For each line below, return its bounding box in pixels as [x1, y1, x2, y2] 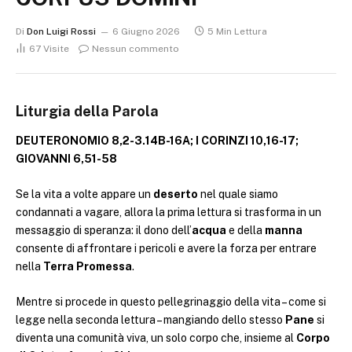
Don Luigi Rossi [27, 26, 96, 37]
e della [226, 224, 265, 237]
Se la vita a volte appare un [16, 188, 153, 201]
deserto [153, 188, 198, 201]
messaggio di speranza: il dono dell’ [16, 224, 192, 237]
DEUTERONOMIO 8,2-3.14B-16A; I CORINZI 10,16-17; [16, 134, 299, 148]
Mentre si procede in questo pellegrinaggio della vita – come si [16, 295, 326, 308]
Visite [43, 43, 69, 54]
